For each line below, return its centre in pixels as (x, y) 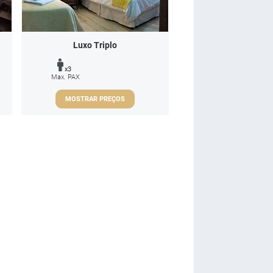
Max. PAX (66, 77)
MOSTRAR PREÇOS (95, 99)
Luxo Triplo (95, 45)
